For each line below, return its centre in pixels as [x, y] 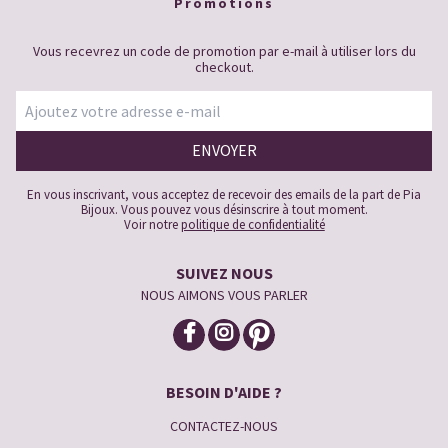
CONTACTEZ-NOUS [224, 425]
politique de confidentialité [252, 224]
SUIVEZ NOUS [224, 272]
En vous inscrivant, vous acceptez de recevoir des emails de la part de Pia [224, 194]
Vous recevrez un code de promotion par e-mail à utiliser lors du [224, 50]
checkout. [224, 66]
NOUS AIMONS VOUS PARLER [224, 294]
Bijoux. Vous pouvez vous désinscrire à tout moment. [224, 209]
